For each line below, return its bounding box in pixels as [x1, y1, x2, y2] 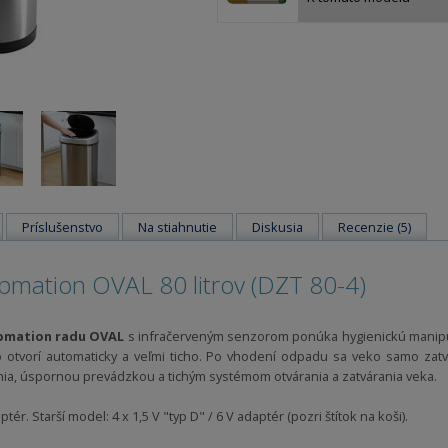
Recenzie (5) [338, 217, 411, 236]
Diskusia [252, 217, 303, 236]
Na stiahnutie [138, 217, 217, 236]
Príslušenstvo [22, 217, 103, 236]
